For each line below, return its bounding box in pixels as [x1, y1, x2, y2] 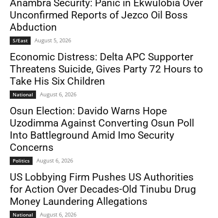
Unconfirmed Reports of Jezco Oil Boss [10, 9, 188, 21]
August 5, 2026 [35, 36, 71, 44]
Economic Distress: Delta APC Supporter [10, 51, 193, 63]
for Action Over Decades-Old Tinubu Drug [10, 183, 196, 196]
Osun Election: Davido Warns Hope [10, 105, 167, 117]
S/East [13, 37, 28, 44]
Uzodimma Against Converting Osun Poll [10, 117, 194, 129]
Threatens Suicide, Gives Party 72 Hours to [10, 63, 203, 75]
